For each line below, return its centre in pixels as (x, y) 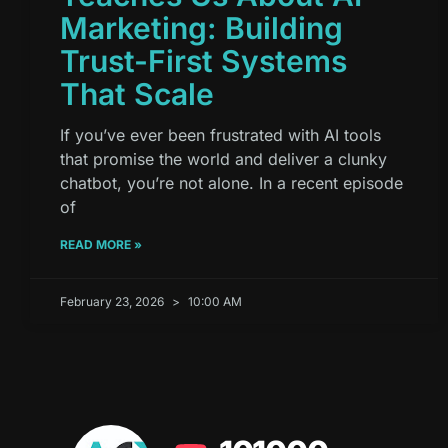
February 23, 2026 (113, 302)
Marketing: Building (201, 28)
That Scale (137, 94)
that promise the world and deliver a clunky (223, 159)
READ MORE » (101, 245)
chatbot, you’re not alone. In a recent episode (231, 183)
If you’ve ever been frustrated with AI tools (220, 135)
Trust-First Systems (203, 61)
